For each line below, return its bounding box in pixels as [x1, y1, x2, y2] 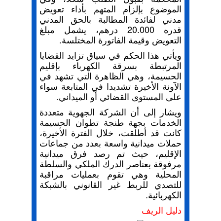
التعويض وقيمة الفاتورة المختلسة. [59, 33, 182, 46]
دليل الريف [139, 203, 182, 216]
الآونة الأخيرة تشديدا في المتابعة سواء [39, 79, 182, 92]
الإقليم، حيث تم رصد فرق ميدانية [39, 147, 182, 159]
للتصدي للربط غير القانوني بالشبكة [39, 178, 182, 190]
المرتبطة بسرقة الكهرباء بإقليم [39, 59, 182, 72]
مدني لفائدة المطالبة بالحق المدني [39, 12, 182, 25]
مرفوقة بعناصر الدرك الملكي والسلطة [39, 157, 182, 170]
